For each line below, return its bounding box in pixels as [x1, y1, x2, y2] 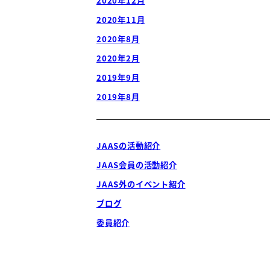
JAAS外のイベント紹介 [96, 178, 186, 190]
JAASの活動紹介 [96, 140, 161, 152]
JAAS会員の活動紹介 [96, 159, 177, 171]
